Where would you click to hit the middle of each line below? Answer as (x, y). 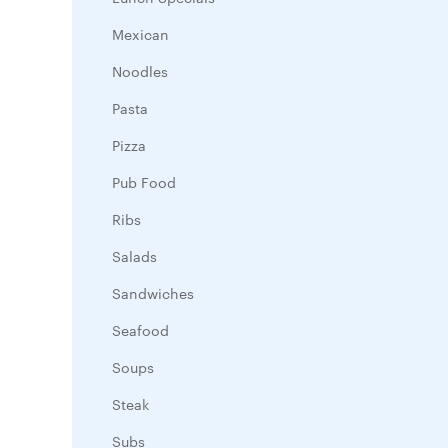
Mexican (140, 34)
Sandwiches (153, 293)
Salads (134, 256)
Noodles (140, 71)
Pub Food (144, 182)
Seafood (140, 330)
